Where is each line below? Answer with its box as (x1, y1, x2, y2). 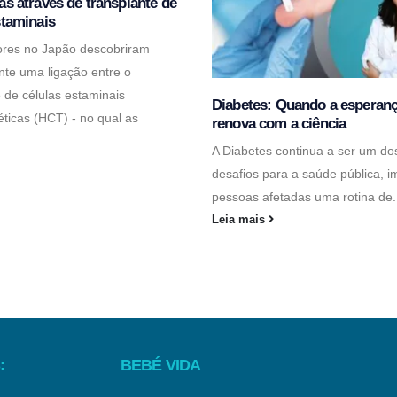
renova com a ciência (211, 114, 346, 132)
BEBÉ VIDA (121, 355, 201, 374)
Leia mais (211, 213, 269, 226)
